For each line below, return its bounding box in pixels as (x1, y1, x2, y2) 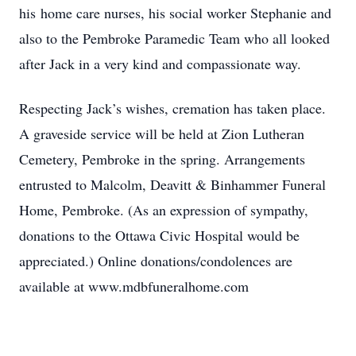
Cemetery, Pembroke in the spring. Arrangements (19, 149, 305, 168)
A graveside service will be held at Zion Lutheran (19, 124, 304, 143)
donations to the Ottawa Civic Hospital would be (19, 226, 300, 245)
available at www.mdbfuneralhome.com (19, 277, 249, 296)
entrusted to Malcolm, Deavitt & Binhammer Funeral (19, 175, 326, 194)
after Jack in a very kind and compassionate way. (19, 54, 301, 73)
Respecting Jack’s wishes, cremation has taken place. (19, 99, 326, 118)
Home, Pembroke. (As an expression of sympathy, (19, 200, 308, 219)
